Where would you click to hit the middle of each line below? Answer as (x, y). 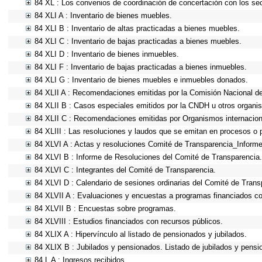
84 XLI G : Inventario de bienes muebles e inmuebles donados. (141, 80)
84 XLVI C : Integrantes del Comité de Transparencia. (125, 170)
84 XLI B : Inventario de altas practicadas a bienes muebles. (137, 28)
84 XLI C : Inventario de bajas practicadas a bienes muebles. (138, 41)
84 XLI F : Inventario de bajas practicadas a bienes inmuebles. (141, 67)
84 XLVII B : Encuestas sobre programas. (105, 208)
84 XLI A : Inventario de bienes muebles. (103, 15)
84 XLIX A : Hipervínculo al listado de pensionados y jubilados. (141, 234)
